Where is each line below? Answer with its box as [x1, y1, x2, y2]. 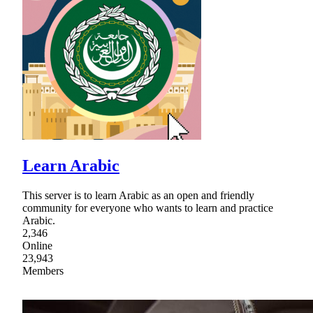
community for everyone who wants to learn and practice [22, 201, 273, 214]
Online [22, 239, 52, 252]
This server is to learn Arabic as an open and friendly [22, 189, 254, 201]
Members [22, 264, 64, 277]
